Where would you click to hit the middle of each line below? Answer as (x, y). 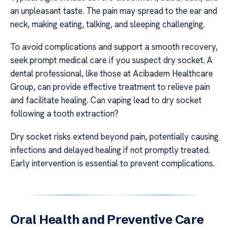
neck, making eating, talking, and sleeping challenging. (108, 24)
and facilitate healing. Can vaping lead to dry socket (106, 100)
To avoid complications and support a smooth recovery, (114, 47)
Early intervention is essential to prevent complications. (112, 163)
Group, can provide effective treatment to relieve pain (110, 87)
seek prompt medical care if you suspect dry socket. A (111, 60)
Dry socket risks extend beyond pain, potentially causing (114, 136)
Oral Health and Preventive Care (107, 219)
